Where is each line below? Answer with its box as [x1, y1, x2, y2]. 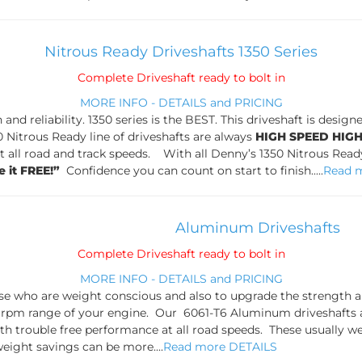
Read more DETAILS [163, 339, 277, 354]
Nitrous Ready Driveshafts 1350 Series [44, 43, 318, 61]
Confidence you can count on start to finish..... [60, 163, 324, 178]
